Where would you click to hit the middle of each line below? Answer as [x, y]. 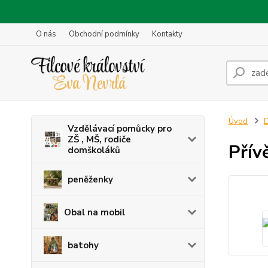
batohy [83, 245]
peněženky [90, 179]
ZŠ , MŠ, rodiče [99, 139]
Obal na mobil [94, 212]
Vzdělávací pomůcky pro [120, 129]
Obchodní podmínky [104, 34]
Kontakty [167, 34]
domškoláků [94, 150]
